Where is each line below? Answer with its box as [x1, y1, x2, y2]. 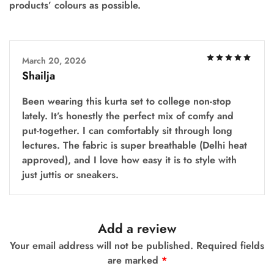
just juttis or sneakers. [22, 168, 119, 182]
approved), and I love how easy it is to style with [22, 153, 237, 168]
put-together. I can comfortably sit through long [22, 124, 232, 138]
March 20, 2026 [22, 54, 86, 67]
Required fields [196, 239, 264, 253]
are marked [107, 253, 161, 268]
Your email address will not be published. [10, 239, 193, 253]
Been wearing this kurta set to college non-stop [22, 94, 231, 109]
